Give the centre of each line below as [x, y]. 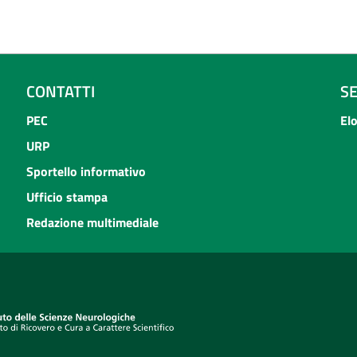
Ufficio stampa [67, 197]
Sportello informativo [86, 171]
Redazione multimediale [92, 222]
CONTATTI [60, 91]
